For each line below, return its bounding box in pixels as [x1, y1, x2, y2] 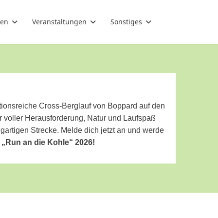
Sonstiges [110, 17, 142, 26]
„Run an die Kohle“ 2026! [1, 138, 95, 146]
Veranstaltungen [32, 17, 87, 26]
